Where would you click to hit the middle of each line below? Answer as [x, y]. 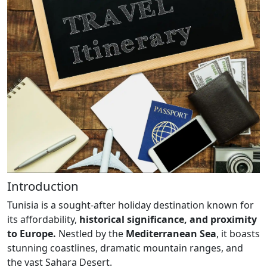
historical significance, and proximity [167, 219]
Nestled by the [90, 233]
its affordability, [42, 219]
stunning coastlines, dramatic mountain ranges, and [125, 248]
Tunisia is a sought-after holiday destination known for [131, 205]
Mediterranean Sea [170, 233]
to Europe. [32, 233]
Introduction [43, 186]
